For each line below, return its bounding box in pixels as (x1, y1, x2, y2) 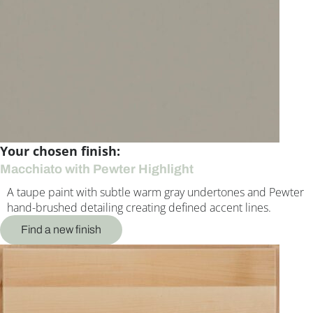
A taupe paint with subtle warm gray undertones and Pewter (7, 184, 304, 201)
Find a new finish (21, 224, 101, 236)
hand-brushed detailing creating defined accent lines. (7, 200, 271, 216)
